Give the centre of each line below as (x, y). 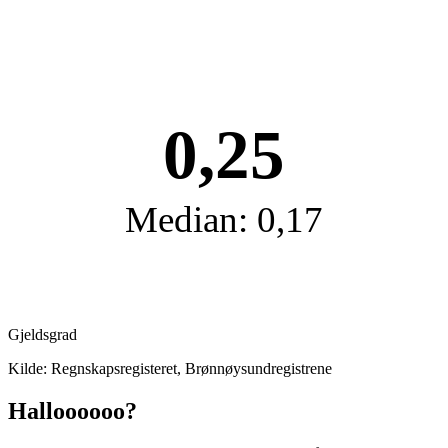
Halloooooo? (72, 410)
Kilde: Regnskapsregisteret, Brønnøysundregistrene (170, 368)
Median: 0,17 (224, 219)
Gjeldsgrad (42, 334)
